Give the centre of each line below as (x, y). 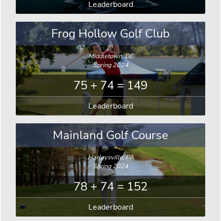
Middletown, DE (110, 56)
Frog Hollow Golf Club (110, 33)
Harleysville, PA (110, 158)
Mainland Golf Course (110, 135)
